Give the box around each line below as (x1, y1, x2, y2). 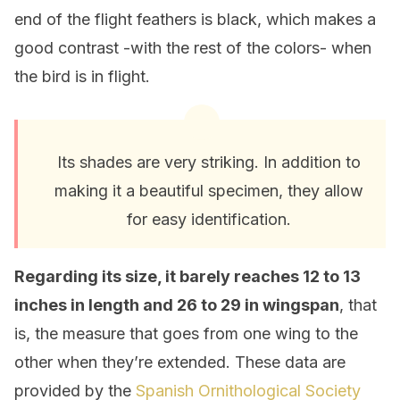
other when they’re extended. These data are (14, 353, 346, 371)
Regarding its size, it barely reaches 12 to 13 (14, 267, 361, 286)
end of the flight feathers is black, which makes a (14, 10, 376, 29)
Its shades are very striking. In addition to (57, 153, 361, 171)
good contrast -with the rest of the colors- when (14, 38, 371, 57)
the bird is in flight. (14, 67, 150, 86)
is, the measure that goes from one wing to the (14, 324, 358, 343)
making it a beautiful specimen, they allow (54, 181, 363, 200)
